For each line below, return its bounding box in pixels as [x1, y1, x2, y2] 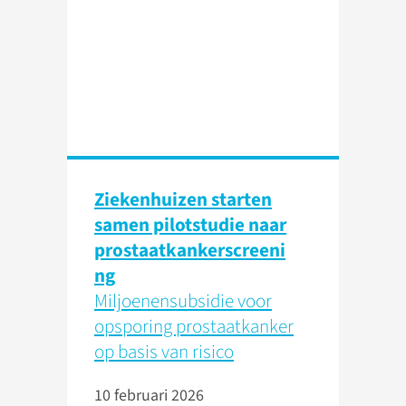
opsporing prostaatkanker [94, 313, 294, 341]
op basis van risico [94, 338, 234, 366]
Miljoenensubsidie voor [94, 287, 272, 315]
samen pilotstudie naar [94, 211, 286, 239]
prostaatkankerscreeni [94, 237, 285, 265]
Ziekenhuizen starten [94, 186, 272, 214]
